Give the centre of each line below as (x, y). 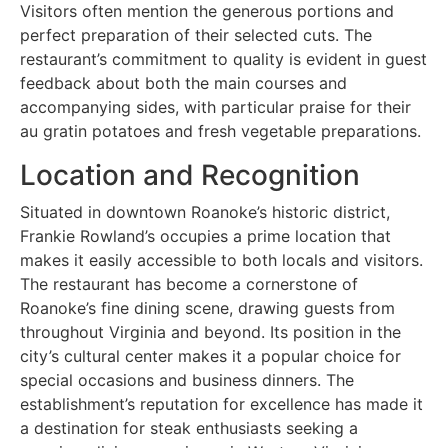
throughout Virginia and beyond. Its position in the (210, 331)
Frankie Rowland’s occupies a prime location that (205, 235)
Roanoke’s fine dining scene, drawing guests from (207, 307)
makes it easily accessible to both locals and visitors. (221, 259)
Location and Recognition (190, 174)
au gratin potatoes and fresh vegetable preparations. (220, 130)
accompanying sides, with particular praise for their (215, 106)
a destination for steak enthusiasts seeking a (189, 427)
